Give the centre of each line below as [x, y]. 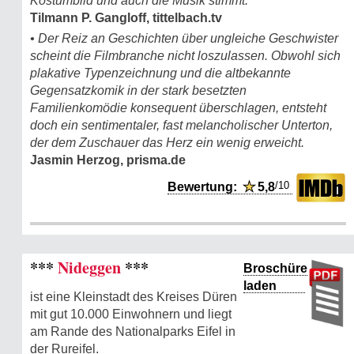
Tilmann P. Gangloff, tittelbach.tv [126, 18]
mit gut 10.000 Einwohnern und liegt [131, 314]
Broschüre [275, 269]
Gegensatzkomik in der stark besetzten [138, 91]
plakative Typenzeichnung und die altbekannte [160, 73]
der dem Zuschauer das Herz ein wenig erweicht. [167, 143]
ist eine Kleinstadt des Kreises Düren [134, 297]
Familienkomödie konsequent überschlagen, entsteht [178, 108]
